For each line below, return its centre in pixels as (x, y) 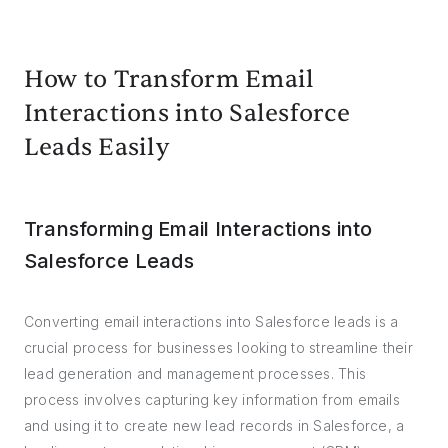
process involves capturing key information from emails (212, 399)
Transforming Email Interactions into (198, 229)
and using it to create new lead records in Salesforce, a (214, 425)
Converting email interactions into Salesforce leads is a (211, 321)
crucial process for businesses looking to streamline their (218, 347)
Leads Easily (96, 147)
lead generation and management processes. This (195, 373)
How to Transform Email (169, 79)
